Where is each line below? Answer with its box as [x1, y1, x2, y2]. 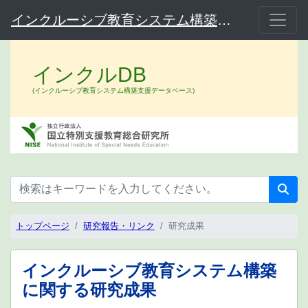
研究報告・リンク [83, 221, 155, 232]
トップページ [16, 221, 69, 232]
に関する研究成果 [22, 280, 156, 300]
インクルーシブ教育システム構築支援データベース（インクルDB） [217, 12, 231, 27]
